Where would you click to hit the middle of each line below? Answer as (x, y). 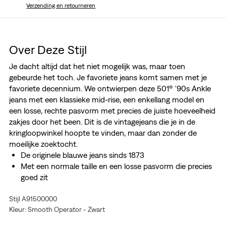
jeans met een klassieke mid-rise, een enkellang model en (106, 100)
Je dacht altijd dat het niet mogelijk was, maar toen (97, 66)
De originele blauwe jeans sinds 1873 (82, 155)
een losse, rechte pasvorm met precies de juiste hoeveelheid (112, 111)
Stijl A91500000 (33, 199)
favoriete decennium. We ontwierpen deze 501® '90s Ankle (110, 89)
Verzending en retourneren (61, 6)
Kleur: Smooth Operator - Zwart (57, 210)
